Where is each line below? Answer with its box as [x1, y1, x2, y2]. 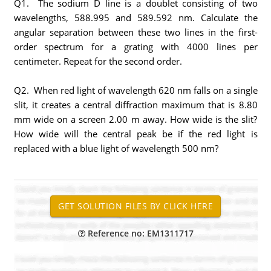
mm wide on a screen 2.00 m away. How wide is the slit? [13, 113, 258, 125]
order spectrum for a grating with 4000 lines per [13, 41, 258, 53]
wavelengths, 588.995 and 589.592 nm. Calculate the [13, 11, 258, 24]
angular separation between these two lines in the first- [13, 26, 258, 38]
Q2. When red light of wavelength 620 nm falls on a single [13, 84, 258, 96]
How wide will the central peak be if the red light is [13, 128, 258, 140]
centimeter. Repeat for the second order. [13, 55, 182, 67]
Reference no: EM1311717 [85, 227, 194, 239]
